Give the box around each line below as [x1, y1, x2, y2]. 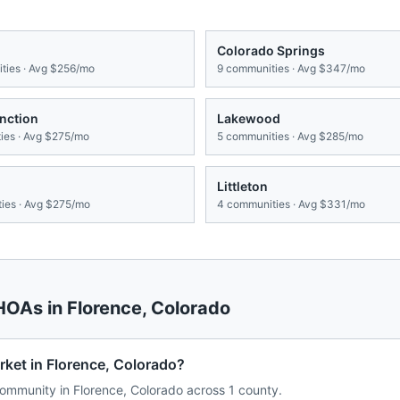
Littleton [217, 179, 268, 195]
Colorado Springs [217, 43, 325, 59]
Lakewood [217, 111, 280, 127]
